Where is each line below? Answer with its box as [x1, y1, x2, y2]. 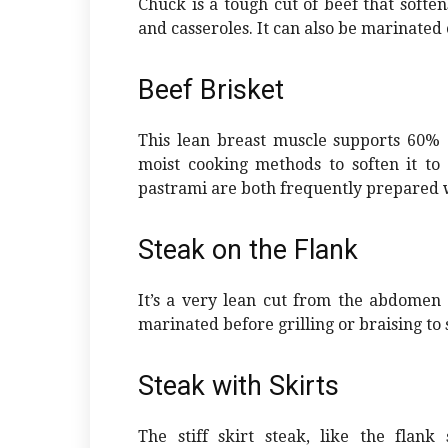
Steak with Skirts [138, 370, 339, 403]
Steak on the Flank [138, 234, 358, 267]
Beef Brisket [138, 74, 284, 107]
